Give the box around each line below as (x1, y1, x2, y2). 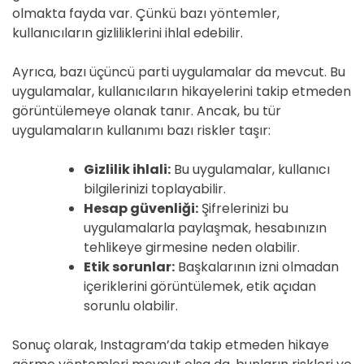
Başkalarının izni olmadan (175, 258, 339, 276)
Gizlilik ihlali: (84, 160, 171, 179)
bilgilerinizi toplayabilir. (84, 180, 226, 198)
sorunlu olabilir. (84, 297, 178, 315)
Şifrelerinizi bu (198, 199, 288, 218)
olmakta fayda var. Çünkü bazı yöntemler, (12, 4, 279, 23)
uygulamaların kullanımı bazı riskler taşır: (12, 121, 271, 140)
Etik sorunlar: (84, 258, 175, 276)
